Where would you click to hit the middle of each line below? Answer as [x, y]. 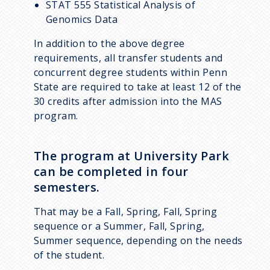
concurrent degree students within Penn [131, 72]
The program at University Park [132, 155]
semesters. [67, 187]
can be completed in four [111, 171]
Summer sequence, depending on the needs [138, 240]
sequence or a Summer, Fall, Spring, [119, 226]
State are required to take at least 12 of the [138, 86]
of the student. [69, 255]
